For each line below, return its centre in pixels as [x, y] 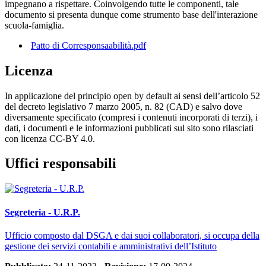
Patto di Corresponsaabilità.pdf [88, 45]
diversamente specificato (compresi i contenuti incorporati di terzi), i [131, 117]
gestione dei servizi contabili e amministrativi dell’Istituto [111, 246]
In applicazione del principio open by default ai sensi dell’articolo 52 [132, 96]
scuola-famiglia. [34, 25]
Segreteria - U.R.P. [42, 212]
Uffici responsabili [61, 164]
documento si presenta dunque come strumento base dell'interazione [131, 14]
